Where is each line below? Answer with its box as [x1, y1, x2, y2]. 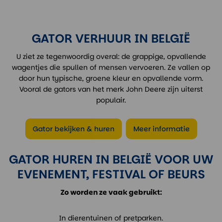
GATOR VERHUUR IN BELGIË [32, 30, 190, 47]
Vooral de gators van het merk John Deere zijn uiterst [19, 84, 203, 94]
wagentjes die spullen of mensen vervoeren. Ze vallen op [12, 62, 210, 72]
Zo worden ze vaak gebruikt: [60, 187, 162, 197]
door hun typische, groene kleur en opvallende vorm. [19, 73, 203, 83]
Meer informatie [133, 124, 190, 134]
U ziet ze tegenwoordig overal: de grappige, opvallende [16, 52, 206, 61]
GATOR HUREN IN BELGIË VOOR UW [8, 151, 214, 167]
